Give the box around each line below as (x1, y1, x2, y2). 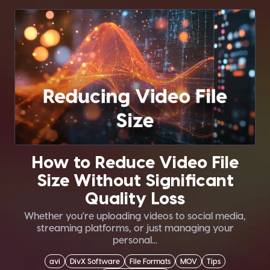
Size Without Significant (36, 169, 234, 190)
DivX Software (70, 257, 120, 266)
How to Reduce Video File (31, 151, 239, 172)
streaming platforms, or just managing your (36, 222, 234, 234)
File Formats (130, 257, 171, 266)
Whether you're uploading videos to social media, (24, 210, 246, 222)
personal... (113, 234, 157, 246)
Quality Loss (85, 187, 185, 208)
